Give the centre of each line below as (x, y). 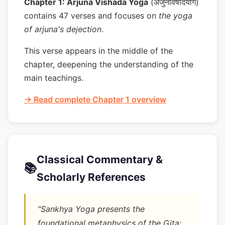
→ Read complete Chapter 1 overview (95, 99)
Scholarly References (91, 177)
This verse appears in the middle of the (98, 51)
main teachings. (54, 78)
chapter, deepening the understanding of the (109, 64)
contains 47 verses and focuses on (91, 16)
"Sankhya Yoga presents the (91, 209)
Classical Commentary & (100, 159)
